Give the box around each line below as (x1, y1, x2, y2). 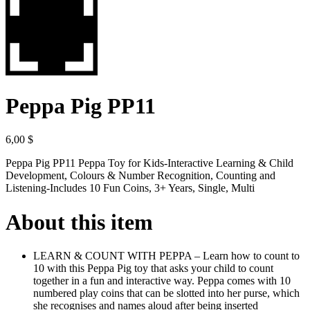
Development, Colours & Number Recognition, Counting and (6, 170, 275, 182)
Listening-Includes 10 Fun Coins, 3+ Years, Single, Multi (6, 182, 255, 194)
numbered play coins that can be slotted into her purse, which (33, 287, 300, 300)
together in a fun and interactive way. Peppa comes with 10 (33, 275, 291, 287)
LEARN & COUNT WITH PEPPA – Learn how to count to (33, 250, 300, 262)
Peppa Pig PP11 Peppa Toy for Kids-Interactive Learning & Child (6, 157, 293, 170)
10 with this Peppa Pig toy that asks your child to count (33, 262, 273, 275)
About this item (6, 209, 153, 235)
